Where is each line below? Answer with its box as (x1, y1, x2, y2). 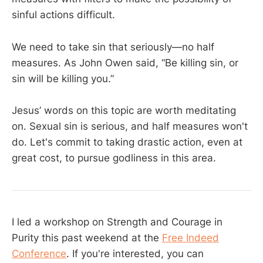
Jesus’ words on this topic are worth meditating (12, 104, 236, 116)
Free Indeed (162, 232, 219, 244)
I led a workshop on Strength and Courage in (12, 216, 222, 228)
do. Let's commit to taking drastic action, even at (12, 136, 242, 148)
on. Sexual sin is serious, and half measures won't (12, 120, 248, 132)
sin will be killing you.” (12, 72, 114, 85)
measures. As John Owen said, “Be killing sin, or (12, 56, 238, 69)
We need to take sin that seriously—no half (12, 41, 214, 53)
